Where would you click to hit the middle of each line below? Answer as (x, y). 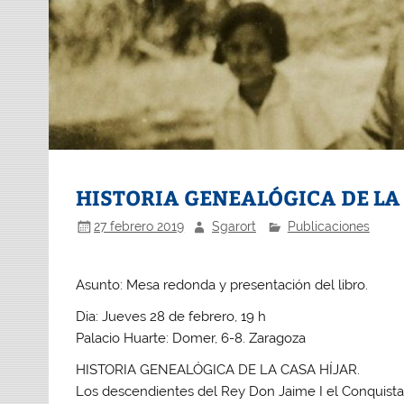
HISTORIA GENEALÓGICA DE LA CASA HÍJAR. (218, 370)
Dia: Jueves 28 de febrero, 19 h (173, 317)
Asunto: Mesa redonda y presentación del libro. (222, 285)
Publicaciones (328, 226)
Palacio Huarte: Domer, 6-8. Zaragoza (191, 338)
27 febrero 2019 (139, 226)
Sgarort (234, 226)
